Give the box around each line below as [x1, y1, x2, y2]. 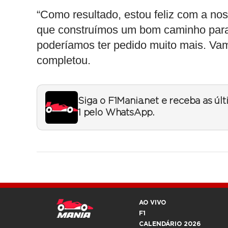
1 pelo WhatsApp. [78, 108, 155, 118]
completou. [37, 54, 91, 67]
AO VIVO [139, 199, 166, 206]
